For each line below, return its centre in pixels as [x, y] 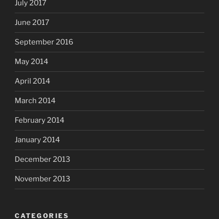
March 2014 [35, 101]
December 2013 [43, 160]
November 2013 [43, 179]
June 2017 [32, 23]
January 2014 [37, 140]
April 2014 [33, 81]
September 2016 [44, 42]
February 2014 [40, 120]
